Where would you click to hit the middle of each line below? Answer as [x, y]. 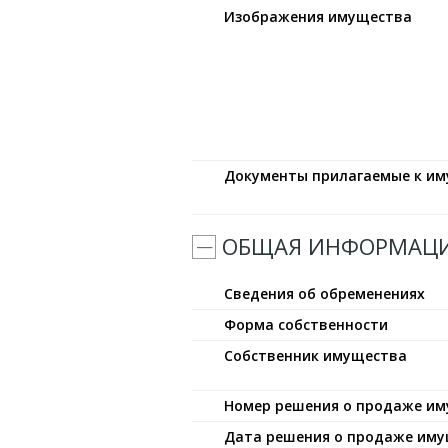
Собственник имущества [315, 355]
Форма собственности [306, 324]
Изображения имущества [318, 16]
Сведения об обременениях [324, 293]
